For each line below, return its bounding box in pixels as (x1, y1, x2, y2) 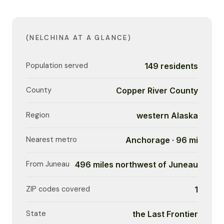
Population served (26, 60, 88, 70)
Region (26, 109, 49, 120)
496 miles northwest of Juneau (75, 159, 198, 170)
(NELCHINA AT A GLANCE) (26, 33, 131, 42)
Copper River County (116, 85, 198, 96)
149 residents (144, 60, 198, 71)
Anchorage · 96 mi (125, 134, 198, 145)
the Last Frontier (132, 209, 198, 219)
